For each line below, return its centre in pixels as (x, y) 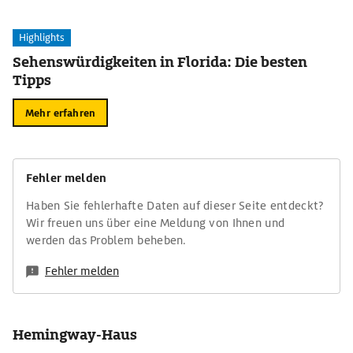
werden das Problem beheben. (106, 240)
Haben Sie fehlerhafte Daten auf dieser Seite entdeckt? (175, 206)
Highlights (42, 37)
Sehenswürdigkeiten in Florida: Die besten (160, 62)
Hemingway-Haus (75, 334)
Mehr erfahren (60, 113)
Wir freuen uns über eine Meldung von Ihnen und (156, 223)
